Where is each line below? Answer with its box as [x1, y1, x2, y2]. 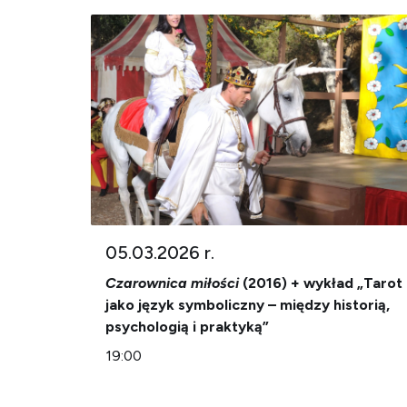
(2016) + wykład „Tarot [239, 274, 402, 292]
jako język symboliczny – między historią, [105, 296, 390, 313]
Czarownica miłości [105, 274, 239, 292]
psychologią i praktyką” [105, 318, 269, 335]
